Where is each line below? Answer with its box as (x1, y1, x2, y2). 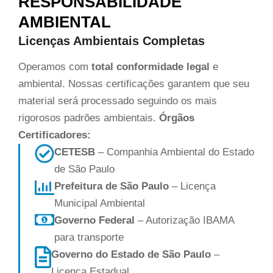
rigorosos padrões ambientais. (18, 112, 159, 124)
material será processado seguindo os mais (18, 94, 217, 107)
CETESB (54, 146, 95, 158)
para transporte (54, 231, 124, 243)
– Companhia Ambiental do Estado (95, 146, 254, 158)
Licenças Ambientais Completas (18, 34, 205, 48)
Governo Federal (54, 214, 135, 226)
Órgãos (159, 112, 194, 124)
